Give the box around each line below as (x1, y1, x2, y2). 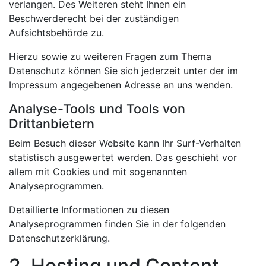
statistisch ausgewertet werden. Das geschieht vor (9, 151, 237, 163)
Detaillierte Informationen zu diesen (9, 203, 169, 216)
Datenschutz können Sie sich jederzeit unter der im (9, 64, 238, 77)
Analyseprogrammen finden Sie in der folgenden (9, 217, 226, 230)
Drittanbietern (9, 115, 94, 131)
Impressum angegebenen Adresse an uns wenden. (9, 78, 233, 91)
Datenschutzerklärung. (9, 232, 110, 244)
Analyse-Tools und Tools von (9, 100, 185, 116)
